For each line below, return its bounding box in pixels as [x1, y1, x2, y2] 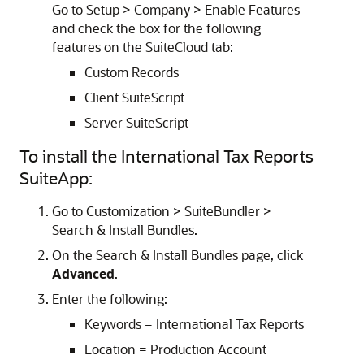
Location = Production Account [84, 340, 266, 357]
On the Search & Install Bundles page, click [52, 246, 303, 263]
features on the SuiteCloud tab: [52, 38, 233, 55]
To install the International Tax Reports [19, 145, 314, 167]
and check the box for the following [52, 19, 261, 37]
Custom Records [84, 63, 179, 80]
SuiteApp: [19, 167, 93, 188]
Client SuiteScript [84, 89, 184, 106]
